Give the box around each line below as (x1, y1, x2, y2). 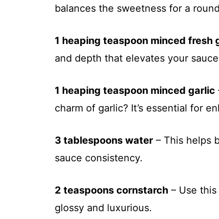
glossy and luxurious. (55, 202, 152, 214)
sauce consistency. (55, 152, 143, 164)
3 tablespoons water (55, 134, 153, 147)
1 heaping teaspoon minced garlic (55, 85, 215, 97)
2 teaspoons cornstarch (55, 184, 168, 197)
